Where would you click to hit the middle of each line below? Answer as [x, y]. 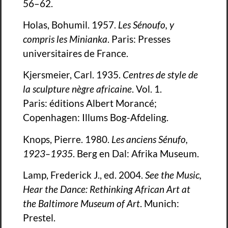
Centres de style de [160, 75]
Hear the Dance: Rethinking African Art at [107, 189]
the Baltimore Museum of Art [81, 204]
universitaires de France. [76, 53]
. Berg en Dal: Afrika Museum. [136, 153]
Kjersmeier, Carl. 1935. [73, 75]
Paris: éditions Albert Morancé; [90, 103]
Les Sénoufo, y [146, 24]
